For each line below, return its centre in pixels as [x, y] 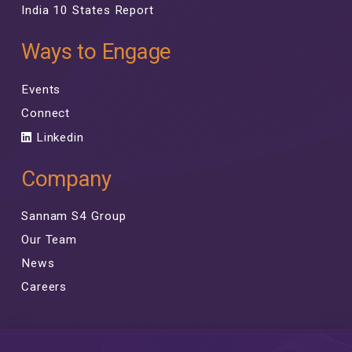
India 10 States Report [88, 11]
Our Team [49, 239]
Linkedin [58, 137]
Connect [46, 113]
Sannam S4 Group [73, 216]
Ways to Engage [96, 52]
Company [66, 178]
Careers [44, 286]
